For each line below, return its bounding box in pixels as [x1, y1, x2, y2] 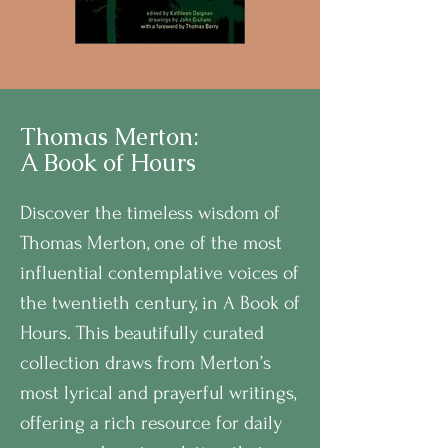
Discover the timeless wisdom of [20, 202, 280, 224]
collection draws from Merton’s [20, 352, 271, 374]
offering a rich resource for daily [20, 412, 282, 434]
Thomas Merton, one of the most [20, 232, 282, 254]
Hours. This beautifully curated [20, 322, 264, 344]
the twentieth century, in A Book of [20, 292, 300, 314]
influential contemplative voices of [20, 262, 299, 284]
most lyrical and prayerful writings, [20, 382, 296, 404]
